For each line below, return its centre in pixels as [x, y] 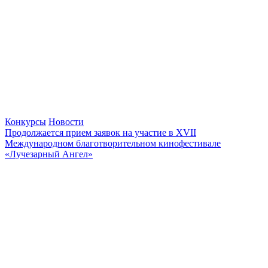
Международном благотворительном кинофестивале [113, 143]
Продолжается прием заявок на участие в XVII [100, 132]
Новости [66, 121]
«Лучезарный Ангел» [49, 154]
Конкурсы [25, 121]
